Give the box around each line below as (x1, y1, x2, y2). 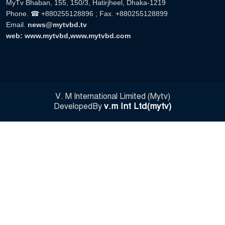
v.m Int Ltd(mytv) (104, 100, 171, 111)
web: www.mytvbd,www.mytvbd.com (6, 31, 131, 40)
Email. (6, 20, 28, 29)
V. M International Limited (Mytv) (55, 91, 170, 101)
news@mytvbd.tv (28, 20, 87, 29)
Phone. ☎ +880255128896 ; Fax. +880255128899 (6, 9, 168, 18)
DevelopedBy (54, 101, 104, 111)
